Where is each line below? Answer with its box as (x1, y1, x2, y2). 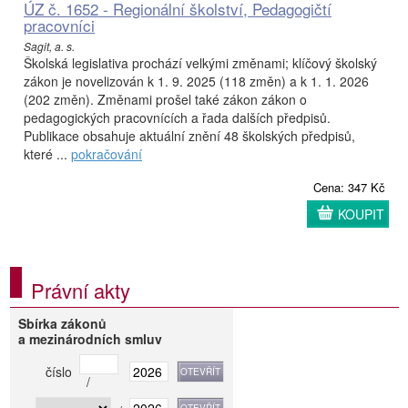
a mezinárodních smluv (18, 330, 163, 349)
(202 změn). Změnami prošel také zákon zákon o (24, 90, 307, 109)
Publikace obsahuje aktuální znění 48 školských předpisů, (24, 127, 355, 146)
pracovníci (24, 14, 95, 37)
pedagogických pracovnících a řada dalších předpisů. (24, 108, 331, 127)
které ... (24, 145, 71, 164)
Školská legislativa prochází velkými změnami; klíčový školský (24, 54, 377, 73)
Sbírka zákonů (18, 314, 107, 333)
